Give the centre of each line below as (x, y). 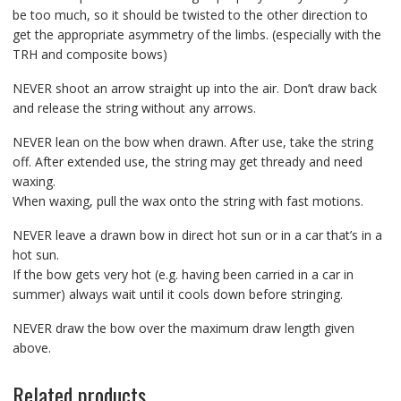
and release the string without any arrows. (134, 108)
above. (31, 348)
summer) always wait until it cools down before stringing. (177, 294)
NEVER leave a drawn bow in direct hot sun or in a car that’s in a (197, 235)
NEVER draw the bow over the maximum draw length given (183, 328)
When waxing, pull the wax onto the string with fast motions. (188, 201)
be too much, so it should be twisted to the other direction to (190, 15)
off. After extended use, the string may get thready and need (187, 162)
